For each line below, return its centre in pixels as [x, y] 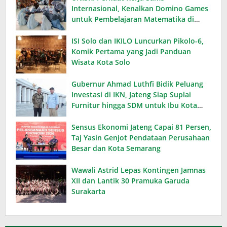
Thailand [86, 30]
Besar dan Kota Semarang [116, 148]
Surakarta [88, 192]
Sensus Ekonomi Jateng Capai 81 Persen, [141, 127]
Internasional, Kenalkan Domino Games [140, 9]
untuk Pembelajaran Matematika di [133, 19]
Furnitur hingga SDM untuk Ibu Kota [134, 105]
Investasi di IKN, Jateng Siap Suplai [131, 95]
